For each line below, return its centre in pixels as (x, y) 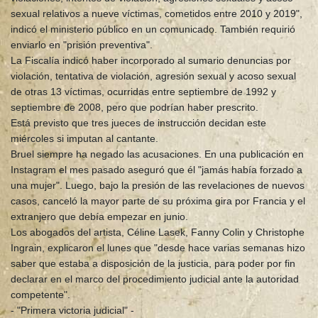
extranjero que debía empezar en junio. (99, 217)
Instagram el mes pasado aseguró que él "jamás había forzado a (157, 170)
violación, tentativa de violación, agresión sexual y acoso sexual (153, 76)
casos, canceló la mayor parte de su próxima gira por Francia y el (158, 201)
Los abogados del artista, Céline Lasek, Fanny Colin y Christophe (158, 232)
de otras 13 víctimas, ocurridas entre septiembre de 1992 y (143, 92)
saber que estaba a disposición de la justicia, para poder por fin (153, 264)
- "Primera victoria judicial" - (72, 311)
